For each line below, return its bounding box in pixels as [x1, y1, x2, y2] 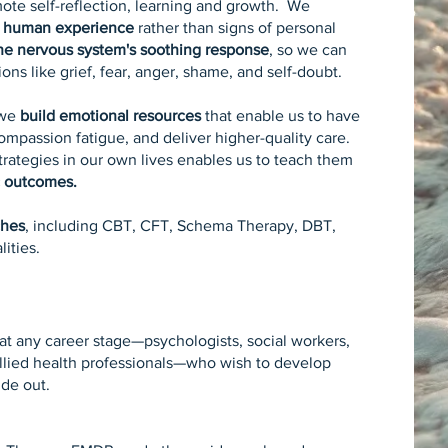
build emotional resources [20, 107, 202, 124]
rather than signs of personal [134, 19, 337, 36]
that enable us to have [201, 107, 361, 124]
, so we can [269, 41, 348, 58]
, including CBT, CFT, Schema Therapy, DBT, [25, 217, 337, 234]
